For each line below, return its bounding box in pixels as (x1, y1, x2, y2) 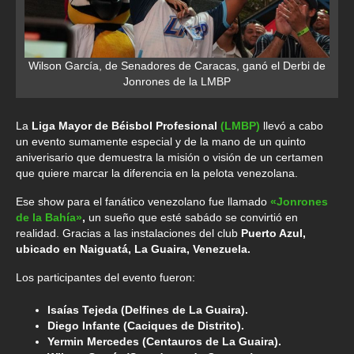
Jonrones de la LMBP (123, 75, 231, 88)
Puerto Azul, (241, 227, 306, 240)
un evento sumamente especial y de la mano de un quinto (16, 135, 306, 149)
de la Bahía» (16, 211, 82, 224)
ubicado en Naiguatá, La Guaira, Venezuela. (16, 243, 250, 256)
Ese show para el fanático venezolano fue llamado (16, 195, 267, 209)
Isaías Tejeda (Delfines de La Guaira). (47, 303, 248, 317)
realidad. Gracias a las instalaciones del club (16, 227, 241, 240)
